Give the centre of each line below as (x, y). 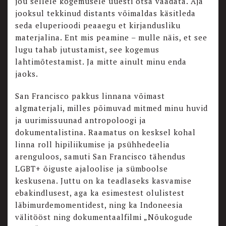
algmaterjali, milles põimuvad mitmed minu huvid (111, 108)
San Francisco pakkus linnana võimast (90, 96)
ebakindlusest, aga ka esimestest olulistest (100, 192)
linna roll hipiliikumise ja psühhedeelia (93, 144)
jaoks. (27, 73)
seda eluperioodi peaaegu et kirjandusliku (98, 25)
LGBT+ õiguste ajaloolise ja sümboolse (92, 168)
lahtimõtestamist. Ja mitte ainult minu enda (101, 61)
